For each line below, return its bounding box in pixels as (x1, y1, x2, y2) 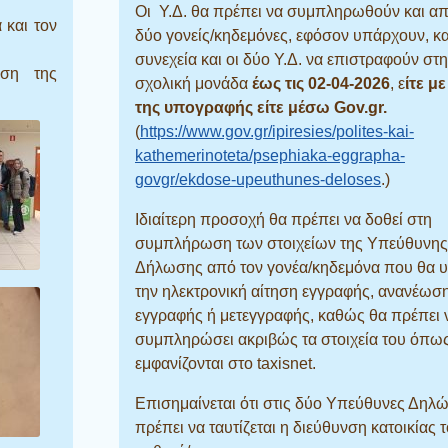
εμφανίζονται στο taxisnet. (135, 354, 316, 372)
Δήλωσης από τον (135, 258, 267, 276)
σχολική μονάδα (135, 74, 252, 92)
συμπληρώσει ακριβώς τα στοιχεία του (135, 330, 410, 348)
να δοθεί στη (344, 210, 432, 228)
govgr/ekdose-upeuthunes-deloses (135, 170, 381, 188)
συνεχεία (135, 50, 201, 68)
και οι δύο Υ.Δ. (201, 50, 306, 68)
